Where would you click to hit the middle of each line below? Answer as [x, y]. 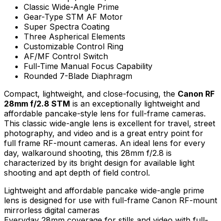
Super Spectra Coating [67, 26]
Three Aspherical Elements [74, 36]
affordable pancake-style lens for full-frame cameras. [105, 113]
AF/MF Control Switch [66, 56]
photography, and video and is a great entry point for [104, 133]
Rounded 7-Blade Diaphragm [78, 76]
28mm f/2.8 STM [37, 103]
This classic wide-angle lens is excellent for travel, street [110, 123]
